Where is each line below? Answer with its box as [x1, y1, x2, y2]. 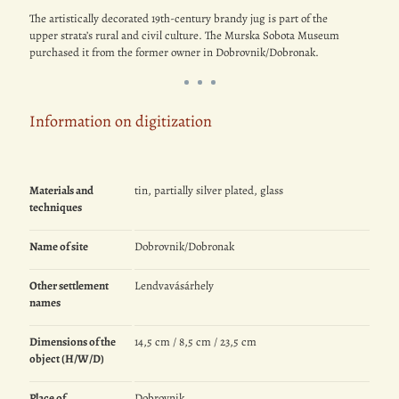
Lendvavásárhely [134, 278, 215, 294]
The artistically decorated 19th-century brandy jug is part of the [29, 10, 328, 26]
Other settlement [29, 278, 109, 294]
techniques [29, 199, 82, 216]
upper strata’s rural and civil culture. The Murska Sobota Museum [29, 27, 339, 43]
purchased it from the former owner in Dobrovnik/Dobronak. [29, 44, 319, 60]
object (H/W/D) [29, 351, 104, 367]
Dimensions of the [29, 334, 116, 350]
